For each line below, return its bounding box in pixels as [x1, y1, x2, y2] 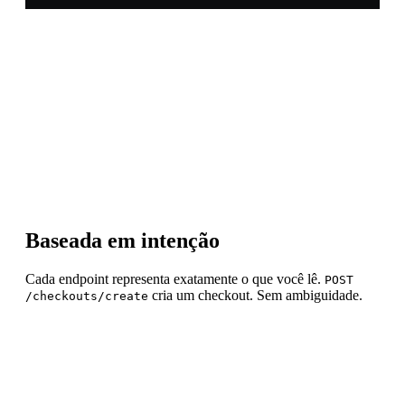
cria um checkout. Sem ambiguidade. [148, 287, 363, 303]
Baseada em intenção [25, 228, 220, 252]
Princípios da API [25, 37, 149, 56]
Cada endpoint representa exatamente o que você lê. [25, 270, 325, 287]
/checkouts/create [25, 288, 148, 303]
